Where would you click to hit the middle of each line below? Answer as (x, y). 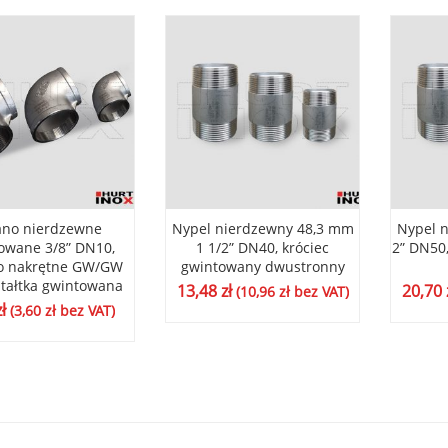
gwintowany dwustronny (262, 267)
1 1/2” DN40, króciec (262, 248)
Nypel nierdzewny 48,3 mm (262, 229)
